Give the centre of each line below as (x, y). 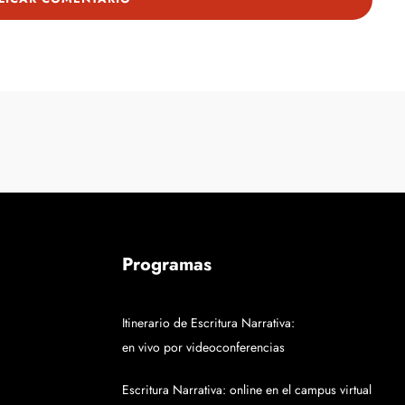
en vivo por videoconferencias (204, 347)
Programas (167, 264)
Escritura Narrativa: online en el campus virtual (247, 390)
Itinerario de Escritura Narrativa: (209, 323)
